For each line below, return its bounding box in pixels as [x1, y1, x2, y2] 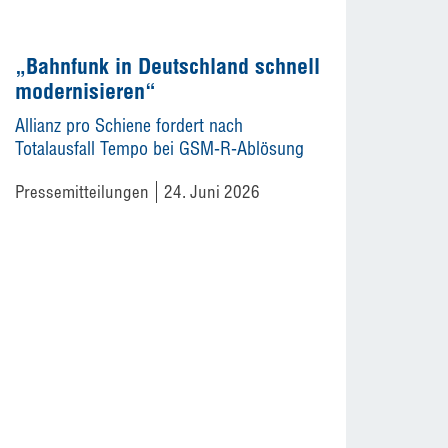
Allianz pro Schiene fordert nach [14, 114, 243, 137]
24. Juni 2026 [163, 181, 260, 202]
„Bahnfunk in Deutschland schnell [14, 52, 320, 80]
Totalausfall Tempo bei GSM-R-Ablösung [14, 137, 304, 160]
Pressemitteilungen [14, 181, 149, 202]
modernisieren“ [14, 77, 156, 105]
